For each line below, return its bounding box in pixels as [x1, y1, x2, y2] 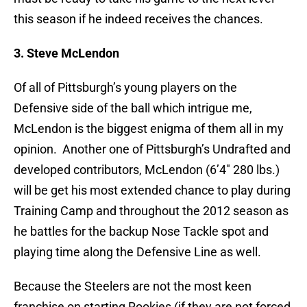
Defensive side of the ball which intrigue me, [14, 101, 252, 116]
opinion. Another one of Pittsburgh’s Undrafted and [14, 142, 291, 157]
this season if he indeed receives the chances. [14, 12, 263, 27]
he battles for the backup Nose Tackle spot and [14, 224, 269, 239]
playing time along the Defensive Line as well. [14, 245, 261, 260]
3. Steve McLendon [14, 46, 119, 61]
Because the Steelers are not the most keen [14, 279, 251, 294]
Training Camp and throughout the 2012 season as [14, 204, 288, 219]
